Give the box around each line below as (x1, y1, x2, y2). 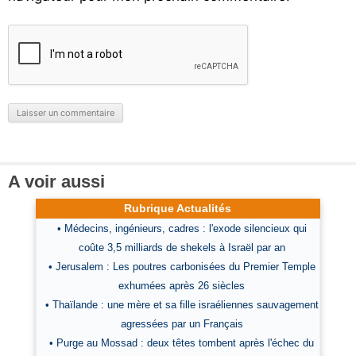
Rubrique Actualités (124, 202, 232, 215)
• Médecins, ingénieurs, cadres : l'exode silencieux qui (56, 222, 307, 234)
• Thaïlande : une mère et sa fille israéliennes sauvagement (44, 299, 319, 311)
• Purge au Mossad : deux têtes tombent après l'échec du (49, 337, 315, 349)
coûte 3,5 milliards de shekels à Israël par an (78, 242, 285, 253)
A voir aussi (8, 172, 105, 192)
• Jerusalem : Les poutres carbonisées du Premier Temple (48, 261, 315, 273)
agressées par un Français (120, 318, 243, 330)
